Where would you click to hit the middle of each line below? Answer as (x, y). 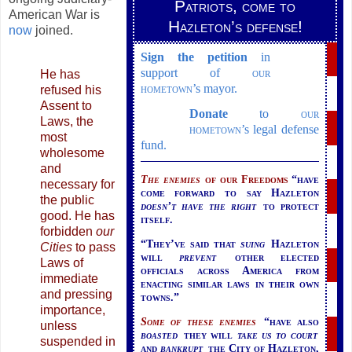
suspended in (78, 342)
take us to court (277, 335)
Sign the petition (194, 57)
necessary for (77, 185)
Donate (208, 114)
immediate (69, 279)
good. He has (77, 216)
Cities (56, 247)
